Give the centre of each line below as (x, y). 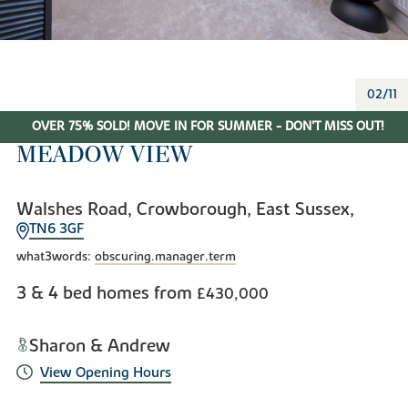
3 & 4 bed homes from (106, 293)
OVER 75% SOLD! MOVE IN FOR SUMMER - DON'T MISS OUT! (208, 127)
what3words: (55, 256)
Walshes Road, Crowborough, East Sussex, (185, 210)
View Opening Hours (105, 372)
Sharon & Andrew (99, 346)
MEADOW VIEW (104, 155)
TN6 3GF (56, 229)
